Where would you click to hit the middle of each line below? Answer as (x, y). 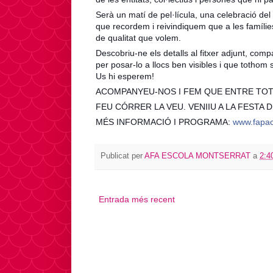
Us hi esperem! (125, 76)
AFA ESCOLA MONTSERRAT (197, 156)
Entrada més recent (137, 200)
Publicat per (122, 156)
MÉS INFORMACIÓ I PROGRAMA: (163, 122)
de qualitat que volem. (138, 37)
